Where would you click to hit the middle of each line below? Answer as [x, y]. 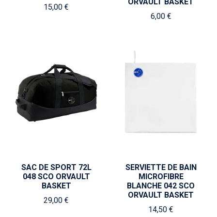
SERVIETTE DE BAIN [161, 167]
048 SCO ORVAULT [56, 177]
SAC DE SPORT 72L [56, 167]
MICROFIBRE [161, 177]
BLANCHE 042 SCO [161, 186]
